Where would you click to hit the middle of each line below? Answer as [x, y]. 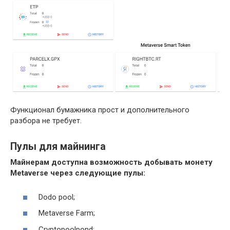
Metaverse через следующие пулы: [78, 173]
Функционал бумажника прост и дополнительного [100, 110]
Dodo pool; [57, 197]
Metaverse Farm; [67, 213]
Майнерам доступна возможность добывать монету [111, 162]
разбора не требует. [46, 121]
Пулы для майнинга [58, 147]
